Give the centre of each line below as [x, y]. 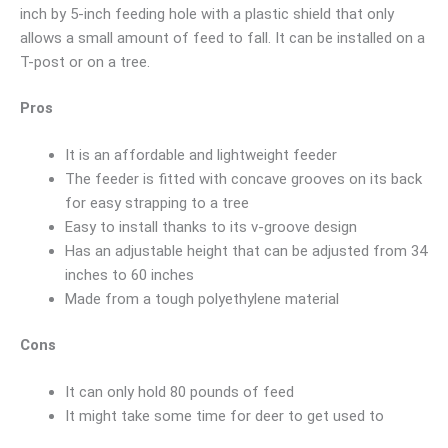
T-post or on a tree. [85, 61]
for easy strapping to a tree [157, 202]
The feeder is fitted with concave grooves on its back [243, 178]
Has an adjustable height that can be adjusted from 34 [246, 250]
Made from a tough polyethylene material [202, 298]
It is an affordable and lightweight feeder [201, 154]
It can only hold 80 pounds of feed [179, 391]
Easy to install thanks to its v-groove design [211, 226]
